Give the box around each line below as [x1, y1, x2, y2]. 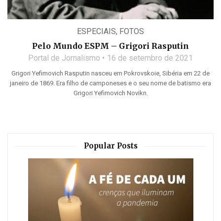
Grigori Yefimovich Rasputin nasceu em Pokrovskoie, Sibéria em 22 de [11, 70, 210, 77]
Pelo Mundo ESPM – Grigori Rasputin [32, 41, 189, 51]
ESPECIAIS [77, 27, 116, 37]
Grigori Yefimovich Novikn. [73, 89, 148, 97]
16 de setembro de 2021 [107, 53, 193, 63]
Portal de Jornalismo [28, 53, 100, 63]
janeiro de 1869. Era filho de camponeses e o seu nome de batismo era [10, 79, 211, 87]
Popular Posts [83, 141, 138, 151]
